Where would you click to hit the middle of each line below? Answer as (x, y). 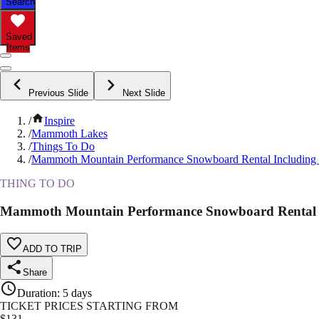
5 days (77, 293)
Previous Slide (58, 93)
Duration (37, 293)
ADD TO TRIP (52, 249)
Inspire (59, 121)
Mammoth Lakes (69, 134)
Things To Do (63, 147)
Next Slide (144, 93)
